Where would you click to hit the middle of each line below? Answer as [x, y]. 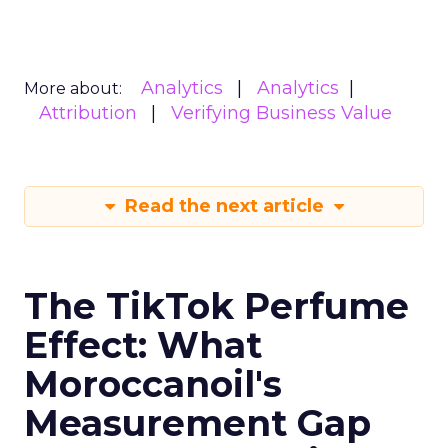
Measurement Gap [197, 423]
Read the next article [224, 206]
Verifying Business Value [281, 113]
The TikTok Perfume [216, 306]
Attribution [88, 113]
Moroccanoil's [153, 384]
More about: [73, 88]
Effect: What [143, 345]
